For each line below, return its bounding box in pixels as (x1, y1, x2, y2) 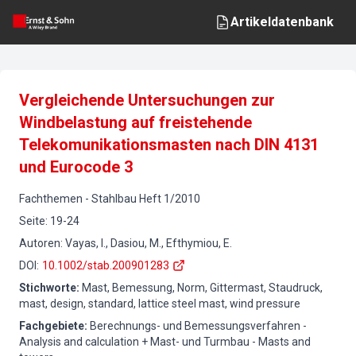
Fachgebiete (19, 319, 84, 332)
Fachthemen (19, 192, 83, 205)
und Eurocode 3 (19, 157, 133, 176)
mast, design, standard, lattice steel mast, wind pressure (19, 297, 300, 310)
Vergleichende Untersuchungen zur (19, 91, 275, 110)
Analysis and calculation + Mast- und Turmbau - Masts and (19, 335, 311, 348)
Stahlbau (91, 192, 137, 205)
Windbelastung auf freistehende (19, 113, 252, 132)
